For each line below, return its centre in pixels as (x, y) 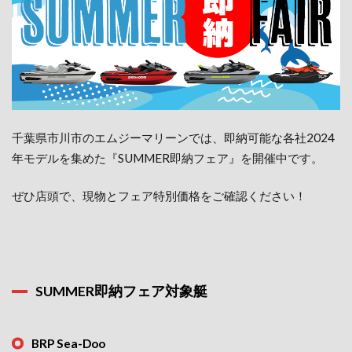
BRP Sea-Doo (68, 343)
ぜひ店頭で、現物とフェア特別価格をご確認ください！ (159, 195)
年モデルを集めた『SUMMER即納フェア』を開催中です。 (167, 158)
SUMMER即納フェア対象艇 (121, 291)
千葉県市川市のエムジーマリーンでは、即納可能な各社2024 (173, 137)
